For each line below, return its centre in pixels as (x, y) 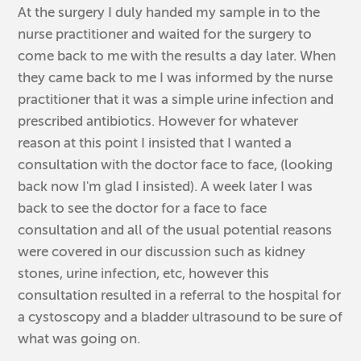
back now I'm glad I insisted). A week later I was (166, 186)
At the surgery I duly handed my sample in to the (169, 12)
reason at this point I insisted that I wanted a (155, 143)
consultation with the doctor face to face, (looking (176, 164)
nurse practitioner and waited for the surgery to (165, 34)
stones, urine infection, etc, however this (144, 273)
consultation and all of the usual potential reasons (175, 230)
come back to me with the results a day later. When (177, 56)
